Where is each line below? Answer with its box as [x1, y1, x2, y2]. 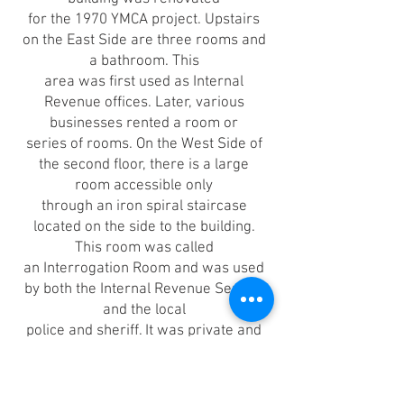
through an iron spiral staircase [41, 197, 247, 216]
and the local [102, 301, 186, 319]
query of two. [101, 363, 187, 381]
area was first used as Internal [44, 73, 243, 91]
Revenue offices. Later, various [43, 94, 244, 112]
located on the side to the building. [32, 218, 255, 236]
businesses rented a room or [50, 115, 238, 133]
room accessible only [75, 177, 213, 195]
